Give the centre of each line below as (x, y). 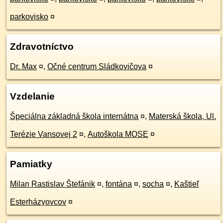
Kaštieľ (187, 184)
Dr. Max (23, 66)
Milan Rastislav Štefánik (53, 184)
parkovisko (29, 17)
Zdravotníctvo (42, 47)
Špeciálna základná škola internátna (74, 116)
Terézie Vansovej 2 (44, 134)
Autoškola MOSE (118, 134)
